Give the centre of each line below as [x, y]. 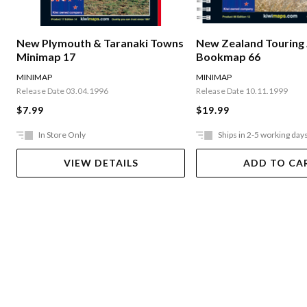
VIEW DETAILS [101, 162]
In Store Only [62, 134]
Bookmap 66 [229, 56]
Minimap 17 [46, 56]
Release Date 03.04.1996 [62, 90]
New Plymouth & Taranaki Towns [100, 42]
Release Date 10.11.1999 [242, 90]
